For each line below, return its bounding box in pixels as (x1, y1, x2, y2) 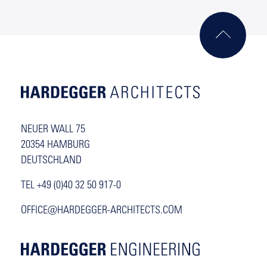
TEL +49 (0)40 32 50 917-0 (21, 181, 121, 192)
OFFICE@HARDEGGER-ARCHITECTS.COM (21, 206, 182, 217)
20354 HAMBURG (21, 140, 90, 151)
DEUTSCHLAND (21, 156, 82, 167)
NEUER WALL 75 (21, 125, 85, 136)
